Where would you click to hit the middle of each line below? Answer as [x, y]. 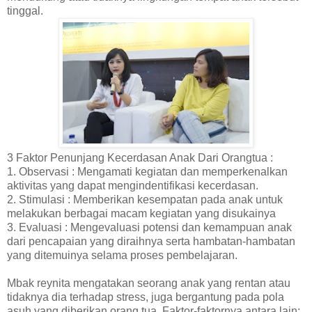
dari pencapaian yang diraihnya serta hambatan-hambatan [151, 242]
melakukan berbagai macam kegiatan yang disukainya [141, 214]
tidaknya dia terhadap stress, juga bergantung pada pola [146, 297]
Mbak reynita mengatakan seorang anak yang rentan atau [149, 283]
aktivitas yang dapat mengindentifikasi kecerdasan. [133, 186]
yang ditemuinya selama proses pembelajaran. [122, 256]
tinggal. [25, 11]
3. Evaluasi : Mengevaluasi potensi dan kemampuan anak [149, 228]
